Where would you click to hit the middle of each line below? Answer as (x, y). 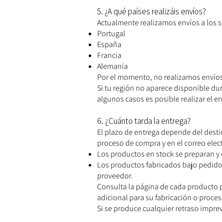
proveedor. (115, 176)
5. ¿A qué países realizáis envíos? (152, 12)
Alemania (112, 66)
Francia (109, 55)
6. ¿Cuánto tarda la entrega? (144, 121)
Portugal (111, 34)
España (109, 45)
